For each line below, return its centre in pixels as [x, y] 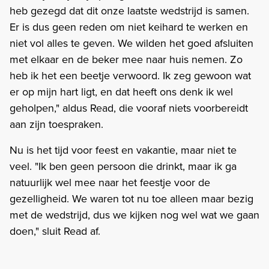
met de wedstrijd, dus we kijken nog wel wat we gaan [134, 214]
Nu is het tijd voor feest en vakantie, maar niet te [123, 150]
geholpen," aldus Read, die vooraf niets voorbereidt [129, 107]
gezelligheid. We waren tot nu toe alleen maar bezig [131, 198]
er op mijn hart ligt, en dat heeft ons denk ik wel [121, 91]
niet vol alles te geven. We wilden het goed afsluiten [131, 43]
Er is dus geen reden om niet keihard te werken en [129, 26]
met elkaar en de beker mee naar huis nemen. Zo [126, 59]
